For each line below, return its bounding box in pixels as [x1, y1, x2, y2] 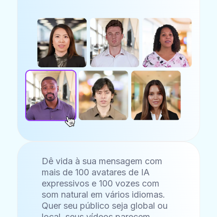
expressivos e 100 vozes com [42, 178, 160, 189]
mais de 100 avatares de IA [42, 167, 150, 178]
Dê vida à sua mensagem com [42, 156, 163, 167]
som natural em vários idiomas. [42, 189, 166, 200]
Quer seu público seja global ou [42, 201, 168, 211]
